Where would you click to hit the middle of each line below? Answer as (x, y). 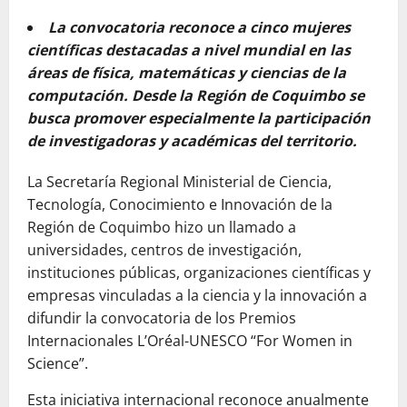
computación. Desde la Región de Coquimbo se (196, 95)
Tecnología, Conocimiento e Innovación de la (180, 204)
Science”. (58, 363)
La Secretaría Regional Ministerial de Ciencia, (179, 182)
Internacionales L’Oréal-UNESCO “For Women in (190, 341)
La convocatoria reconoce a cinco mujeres (199, 27)
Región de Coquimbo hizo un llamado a (162, 227)
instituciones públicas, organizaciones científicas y (199, 273)
